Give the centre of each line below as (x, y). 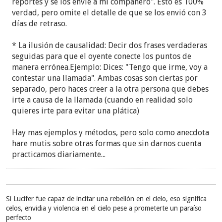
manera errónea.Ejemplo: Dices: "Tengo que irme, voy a (110, 67)
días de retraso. (40, 24)
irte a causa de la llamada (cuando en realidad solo (103, 100)
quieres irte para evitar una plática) (76, 111)
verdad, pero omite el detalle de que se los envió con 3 (110, 13)
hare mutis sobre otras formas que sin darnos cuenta (107, 144)
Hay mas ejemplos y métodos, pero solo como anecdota (111, 133)
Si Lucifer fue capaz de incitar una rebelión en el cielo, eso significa (107, 199)
